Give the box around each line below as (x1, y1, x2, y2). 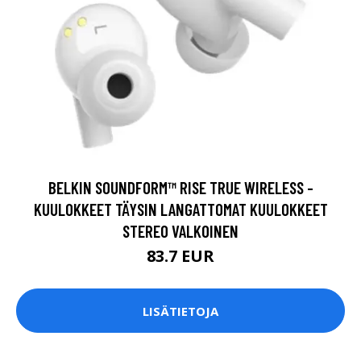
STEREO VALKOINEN (122, 221, 239, 242)
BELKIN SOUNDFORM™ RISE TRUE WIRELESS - (48, 177, 313, 198)
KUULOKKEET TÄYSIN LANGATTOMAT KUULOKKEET (33, 199, 328, 220)
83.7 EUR (147, 245, 214, 268)
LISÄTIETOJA (143, 302, 218, 319)
